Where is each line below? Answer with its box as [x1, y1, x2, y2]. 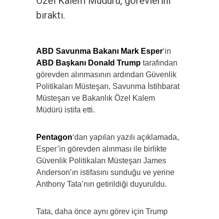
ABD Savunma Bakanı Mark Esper [36, 47, 163, 56]
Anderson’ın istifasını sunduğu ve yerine [36, 168, 175, 177]
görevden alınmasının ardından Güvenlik [36, 70, 176, 79]
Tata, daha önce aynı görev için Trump [36, 207, 168, 216]
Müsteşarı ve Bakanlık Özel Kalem [36, 94, 155, 103]
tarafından [141, 59, 177, 67]
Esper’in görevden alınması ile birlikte [36, 145, 167, 153]
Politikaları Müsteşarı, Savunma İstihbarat [36, 82, 179, 91]
